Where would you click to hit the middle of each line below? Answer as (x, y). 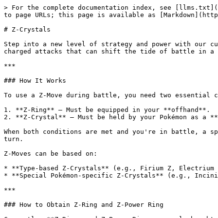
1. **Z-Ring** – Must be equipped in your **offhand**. (107, 110)
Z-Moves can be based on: (51, 154)
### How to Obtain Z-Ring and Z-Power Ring (84, 205)
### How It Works (35, 81)
